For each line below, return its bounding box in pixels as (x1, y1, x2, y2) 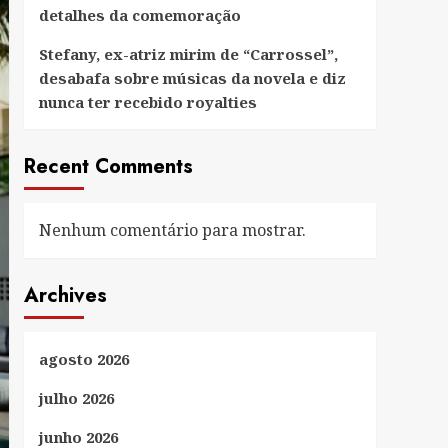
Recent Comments (23, 151, 193, 181)
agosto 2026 (38, 348, 129, 369)
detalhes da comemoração (38, 4, 241, 25)
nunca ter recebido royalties (38, 91, 257, 112)
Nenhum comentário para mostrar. (38, 218, 306, 241)
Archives (23, 280, 107, 310)
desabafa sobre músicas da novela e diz (38, 67, 346, 88)
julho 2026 (38, 387, 114, 408)
